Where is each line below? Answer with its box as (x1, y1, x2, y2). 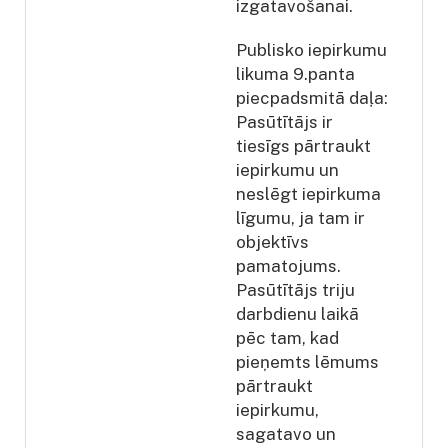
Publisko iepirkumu (236, 39, 387, 60)
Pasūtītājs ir (236, 111, 333, 132)
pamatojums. (236, 255, 341, 276)
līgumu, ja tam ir (236, 207, 365, 228)
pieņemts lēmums (236, 351, 379, 372)
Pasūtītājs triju (236, 279, 355, 300)
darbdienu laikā (236, 303, 359, 324)
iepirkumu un (236, 159, 339, 180)
